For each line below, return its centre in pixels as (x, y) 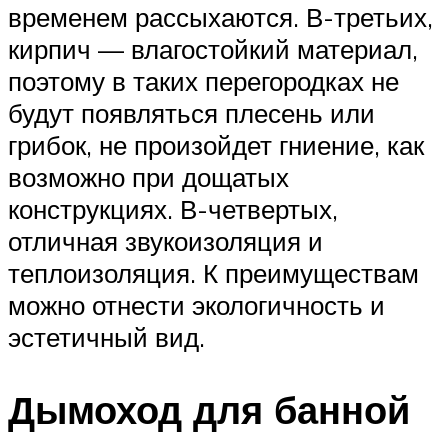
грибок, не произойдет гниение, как (216, 144)
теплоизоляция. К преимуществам (213, 272)
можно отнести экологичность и (196, 304)
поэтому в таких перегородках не (203, 80)
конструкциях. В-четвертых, (173, 208)
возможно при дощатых (148, 176)
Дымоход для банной (209, 409)
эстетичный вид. (106, 336)
